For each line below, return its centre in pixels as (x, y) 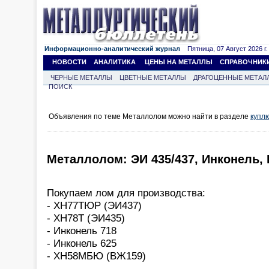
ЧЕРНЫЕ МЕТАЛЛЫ (81, 77)
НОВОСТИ (69, 62)
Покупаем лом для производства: (126, 192)
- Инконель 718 (82, 230)
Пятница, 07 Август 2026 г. (224, 49)
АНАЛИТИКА (115, 62)
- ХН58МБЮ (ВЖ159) (96, 255)
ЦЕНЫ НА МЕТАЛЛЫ (179, 62)
